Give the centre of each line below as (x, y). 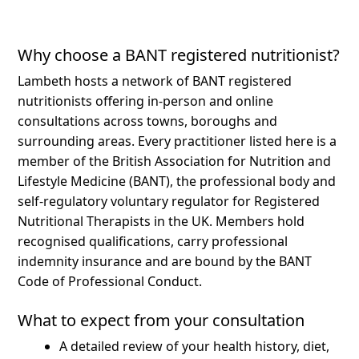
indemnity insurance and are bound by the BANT (165, 261)
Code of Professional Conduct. (110, 281)
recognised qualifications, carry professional (153, 241)
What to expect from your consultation (161, 320)
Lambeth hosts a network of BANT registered (155, 81)
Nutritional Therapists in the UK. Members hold (161, 221)
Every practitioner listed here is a (238, 141)
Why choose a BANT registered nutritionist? (179, 54)
